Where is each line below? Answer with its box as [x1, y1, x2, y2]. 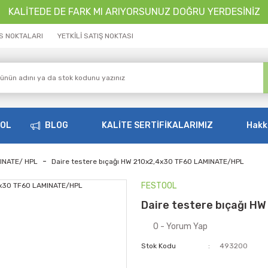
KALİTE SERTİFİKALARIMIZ [102, 120, 213, 130]
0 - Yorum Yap [153, 221, 208, 232]
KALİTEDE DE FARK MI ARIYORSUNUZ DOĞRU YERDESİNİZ [8, 6, 260, 17]
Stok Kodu [141, 242, 176, 250]
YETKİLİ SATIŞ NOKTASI [57, 32, 133, 40]
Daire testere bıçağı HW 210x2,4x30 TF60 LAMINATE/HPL [51, 157, 244, 166]
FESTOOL [141, 181, 176, 191]
